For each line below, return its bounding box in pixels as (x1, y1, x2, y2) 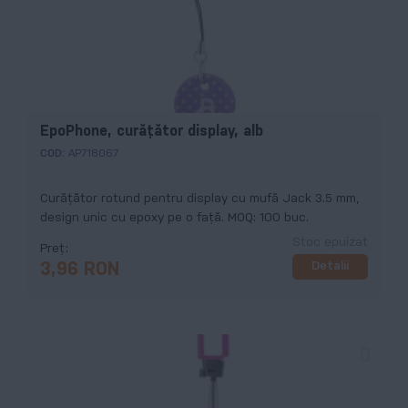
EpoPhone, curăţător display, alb (40, 124, 263, 138)
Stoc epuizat (292, 236, 368, 249)
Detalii (311, 260, 349, 272)
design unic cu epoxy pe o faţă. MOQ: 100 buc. (40, 211, 309, 224)
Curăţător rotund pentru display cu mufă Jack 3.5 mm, (40, 192, 359, 205)
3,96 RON (40, 260, 119, 279)
